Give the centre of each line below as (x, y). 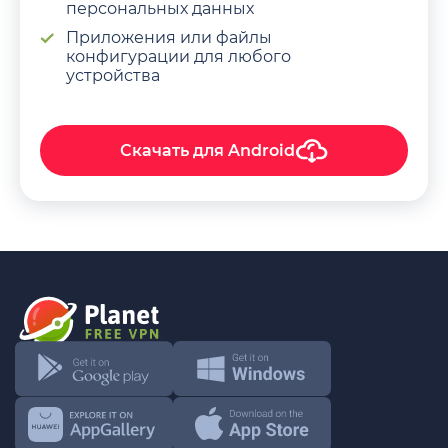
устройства (113, 75)
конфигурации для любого (178, 56)
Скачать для (174, 150)
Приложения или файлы (169, 37)
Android (261, 150)
